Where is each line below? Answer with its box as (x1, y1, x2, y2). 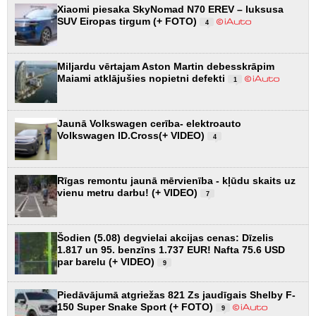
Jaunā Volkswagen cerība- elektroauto (57, 117, 241, 129)
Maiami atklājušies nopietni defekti (57, 72, 228, 84)
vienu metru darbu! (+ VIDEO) (57, 186, 200, 198)
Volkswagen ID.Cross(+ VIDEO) (57, 129, 207, 141)
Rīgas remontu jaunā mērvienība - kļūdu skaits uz (57, 174, 296, 186)
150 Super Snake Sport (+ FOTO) (57, 300, 216, 312)
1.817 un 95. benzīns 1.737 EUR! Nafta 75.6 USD (57, 243, 285, 255)
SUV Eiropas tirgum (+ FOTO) (57, 15, 200, 27)
